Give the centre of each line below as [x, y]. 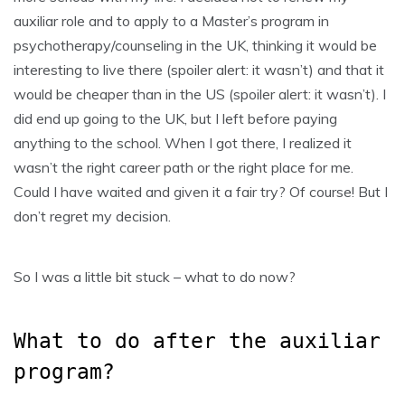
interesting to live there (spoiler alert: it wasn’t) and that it [199, 69]
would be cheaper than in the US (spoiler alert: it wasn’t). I [200, 94]
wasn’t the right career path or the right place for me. [184, 167]
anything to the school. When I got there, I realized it [183, 142]
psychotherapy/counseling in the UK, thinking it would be [195, 45]
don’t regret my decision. [92, 216]
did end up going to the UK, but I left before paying [175, 118]
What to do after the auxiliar [197, 340]
